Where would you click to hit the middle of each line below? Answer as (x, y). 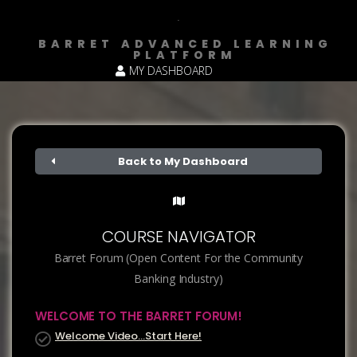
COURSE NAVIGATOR (178, 237)
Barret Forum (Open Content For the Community (178, 258)
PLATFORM (185, 55)
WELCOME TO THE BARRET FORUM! (139, 316)
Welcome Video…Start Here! (128, 336)
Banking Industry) (178, 279)
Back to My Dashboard (182, 161)
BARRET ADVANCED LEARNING (185, 44)
